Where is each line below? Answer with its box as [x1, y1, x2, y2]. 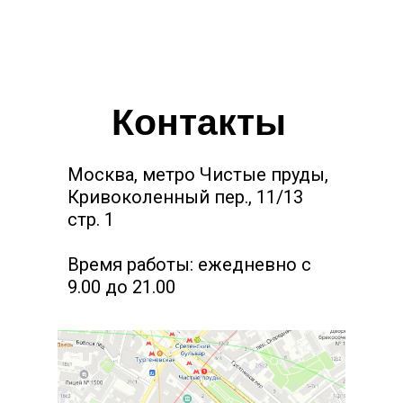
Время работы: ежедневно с [67, 253, 311, 275]
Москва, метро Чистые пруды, [67, 163, 328, 185]
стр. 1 [67, 208, 114, 230]
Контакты [112, 101, 286, 143]
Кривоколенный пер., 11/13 [67, 185, 303, 208]
